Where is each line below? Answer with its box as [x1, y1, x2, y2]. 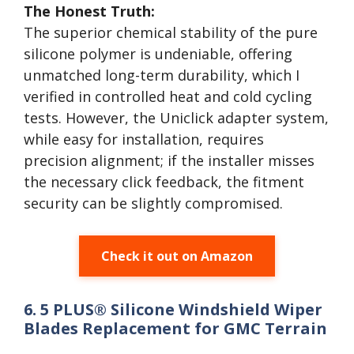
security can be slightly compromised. [24, 194, 283, 213]
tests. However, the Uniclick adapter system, [24, 108, 329, 127]
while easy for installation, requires [24, 130, 264, 149]
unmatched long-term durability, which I [24, 66, 299, 85]
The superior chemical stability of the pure [24, 23, 318, 42]
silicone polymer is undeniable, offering [24, 44, 292, 63]
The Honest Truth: [24, 2, 155, 21]
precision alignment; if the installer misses [24, 151, 314, 170]
